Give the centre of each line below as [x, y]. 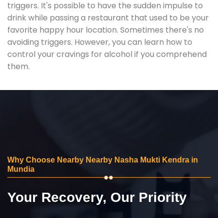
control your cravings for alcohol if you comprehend [107, 54]
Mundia [21, 169]
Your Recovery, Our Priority [97, 197]
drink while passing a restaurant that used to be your [108, 18]
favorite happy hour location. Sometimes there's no [106, 30]
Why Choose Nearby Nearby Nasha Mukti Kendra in [103, 160]
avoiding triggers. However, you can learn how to [100, 42]
